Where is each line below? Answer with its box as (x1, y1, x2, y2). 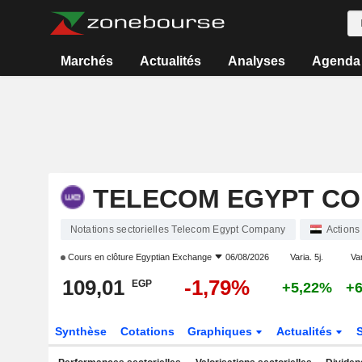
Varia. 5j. (290, 252, 323, 262)
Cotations (120, 325, 175, 338)
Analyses (227, 54, 285, 68)
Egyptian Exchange (135, 252, 212, 262)
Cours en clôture (65, 252, 136, 262)
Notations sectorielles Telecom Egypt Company (69, 224, 286, 235)
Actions (326, 224, 360, 235)
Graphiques (187, 325, 256, 338)
